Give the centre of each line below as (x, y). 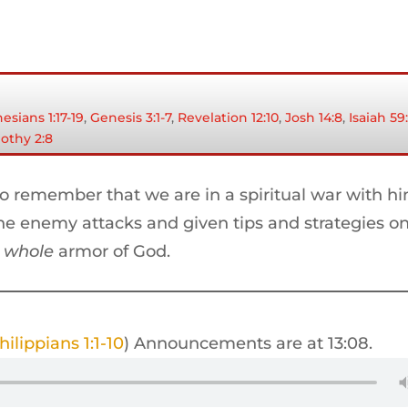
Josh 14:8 (314, 117)
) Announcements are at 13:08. (249, 344)
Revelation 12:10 (229, 117)
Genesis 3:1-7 (131, 117)
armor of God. (112, 252)
